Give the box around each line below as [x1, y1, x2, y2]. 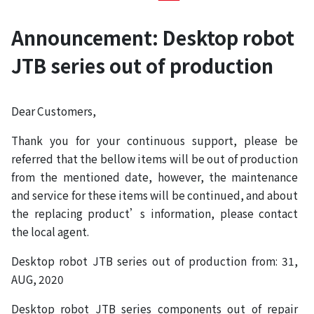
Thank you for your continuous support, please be [11, 132, 299, 148]
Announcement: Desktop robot [11, 22, 294, 51]
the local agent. [11, 223, 89, 239]
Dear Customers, [11, 102, 96, 118]
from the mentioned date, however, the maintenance [11, 168, 299, 184]
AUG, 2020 [11, 271, 64, 287]
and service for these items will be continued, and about [11, 186, 299, 203]
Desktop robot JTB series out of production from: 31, [11, 252, 299, 268]
